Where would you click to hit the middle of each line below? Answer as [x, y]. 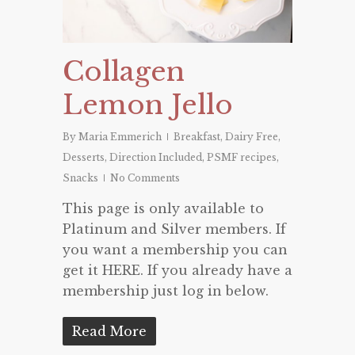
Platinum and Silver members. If [174, 229]
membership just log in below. [166, 291]
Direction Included [156, 158]
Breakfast [197, 137]
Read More [109, 332]
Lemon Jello [148, 105]
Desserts [84, 158]
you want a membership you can [175, 250]
